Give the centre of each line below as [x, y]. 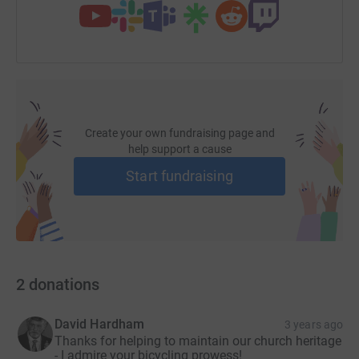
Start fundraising [179, 176]
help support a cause [179, 149]
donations [64, 285]
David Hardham [100, 325]
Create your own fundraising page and [179, 133]
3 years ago [314, 325]
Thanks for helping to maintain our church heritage [198, 341]
